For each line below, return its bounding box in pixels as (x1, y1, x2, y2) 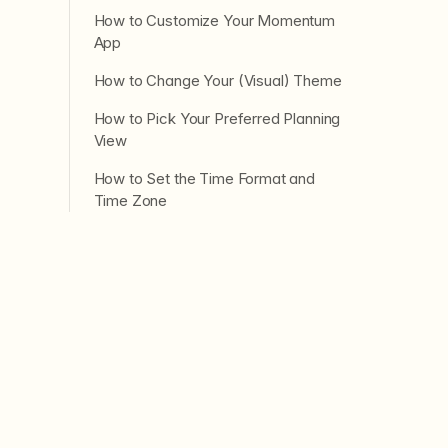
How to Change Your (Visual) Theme (93, 71, 342, 90)
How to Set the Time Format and (93, 169, 316, 188)
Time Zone (93, 191, 168, 210)
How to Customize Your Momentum (93, 11, 336, 30)
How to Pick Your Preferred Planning (93, 109, 341, 128)
